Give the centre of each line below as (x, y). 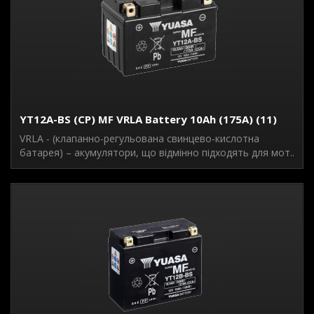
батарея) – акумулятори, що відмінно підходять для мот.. (157, 152)
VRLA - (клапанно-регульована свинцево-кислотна (139, 138)
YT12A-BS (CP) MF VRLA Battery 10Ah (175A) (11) (148, 119)
